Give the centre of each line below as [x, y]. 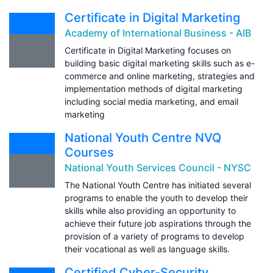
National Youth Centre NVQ [143, 137]
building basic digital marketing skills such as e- [160, 63]
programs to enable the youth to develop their [156, 197]
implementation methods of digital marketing [154, 88]
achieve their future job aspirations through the [158, 223]
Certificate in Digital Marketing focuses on [148, 50]
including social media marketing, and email [151, 101]
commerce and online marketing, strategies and [160, 76]
